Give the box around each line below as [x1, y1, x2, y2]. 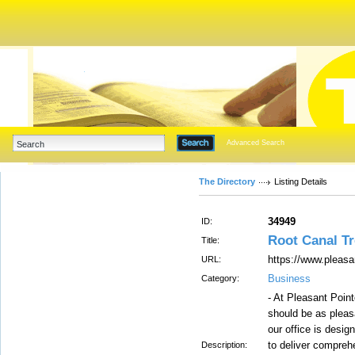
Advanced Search [227, 139, 284, 147]
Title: [201, 235, 219, 245]
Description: [201, 340, 247, 349]
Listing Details [274, 177, 327, 186]
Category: [201, 273, 239, 283]
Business [268, 273, 311, 284]
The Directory [199, 177, 255, 186]
